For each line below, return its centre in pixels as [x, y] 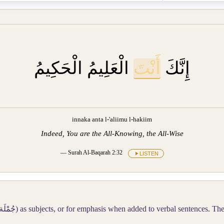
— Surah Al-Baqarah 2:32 [92, 153]
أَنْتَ [147, 68]
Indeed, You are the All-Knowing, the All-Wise [112, 133]
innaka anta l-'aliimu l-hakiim [112, 119]
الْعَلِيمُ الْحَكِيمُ [84, 68]
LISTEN [149, 153]
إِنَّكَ [175, 68]
